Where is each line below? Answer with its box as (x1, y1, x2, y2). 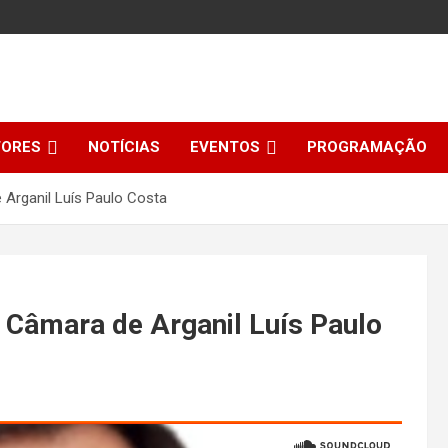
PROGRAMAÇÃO (307, 138, 427, 156)
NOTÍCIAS (88, 138, 160, 156)
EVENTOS (190, 138, 260, 156)
